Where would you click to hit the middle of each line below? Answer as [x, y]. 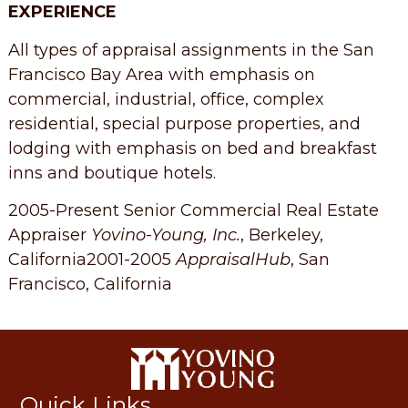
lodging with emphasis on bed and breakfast [192, 148]
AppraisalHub [233, 260]
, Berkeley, [281, 235]
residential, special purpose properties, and [184, 123]
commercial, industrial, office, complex [166, 99]
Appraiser [49, 235]
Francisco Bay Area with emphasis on [161, 74]
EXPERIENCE [62, 12]
